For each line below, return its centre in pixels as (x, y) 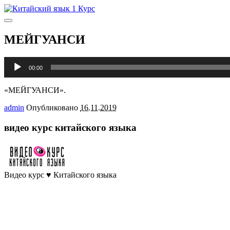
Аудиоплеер (25, 61)
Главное (20, 24)
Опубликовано (53, 107)
